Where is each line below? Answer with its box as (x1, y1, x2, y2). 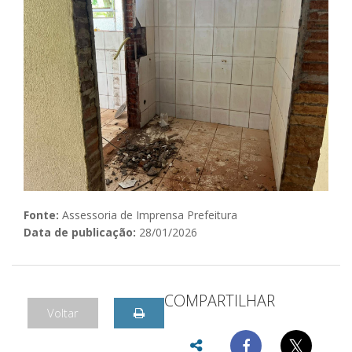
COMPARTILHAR (164, 290, 275, 311)
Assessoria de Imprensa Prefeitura (59, 207, 237, 222)
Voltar (47, 305, 79, 321)
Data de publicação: (24, 225, 136, 240)
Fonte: (24, 207, 59, 222)
